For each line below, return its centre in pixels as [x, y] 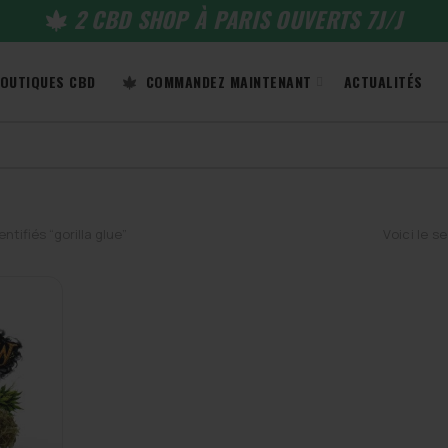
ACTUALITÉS [383, 81]
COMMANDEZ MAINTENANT [226, 81]
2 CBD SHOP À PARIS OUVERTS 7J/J [235, 19]
